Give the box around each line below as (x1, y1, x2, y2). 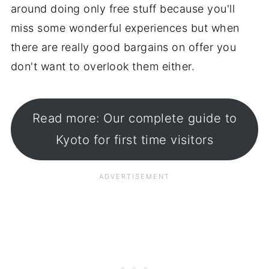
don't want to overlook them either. (10, 59, 195, 73)
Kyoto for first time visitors (55, 132, 214, 148)
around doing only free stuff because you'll (10, 2, 235, 15)
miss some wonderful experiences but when (10, 21, 240, 34)
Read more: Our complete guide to (32, 110, 237, 126)
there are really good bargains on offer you (10, 40, 237, 53)
